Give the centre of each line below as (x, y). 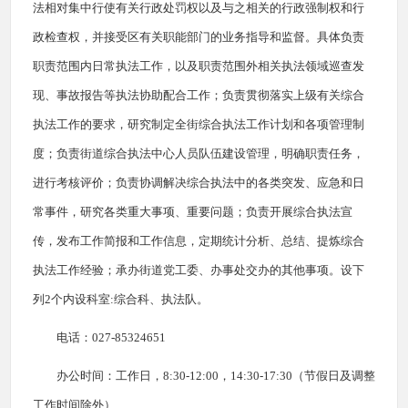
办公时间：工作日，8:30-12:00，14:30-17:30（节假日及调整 (216, 376)
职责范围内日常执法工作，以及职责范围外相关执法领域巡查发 (199, 66)
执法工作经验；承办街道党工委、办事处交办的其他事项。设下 (199, 270)
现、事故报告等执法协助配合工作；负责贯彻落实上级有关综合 (199, 95)
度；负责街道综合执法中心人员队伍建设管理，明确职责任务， (199, 153)
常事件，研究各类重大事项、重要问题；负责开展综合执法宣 (193, 212)
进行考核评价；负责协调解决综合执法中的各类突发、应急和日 (199, 183)
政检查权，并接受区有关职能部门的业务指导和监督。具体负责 (199, 37)
